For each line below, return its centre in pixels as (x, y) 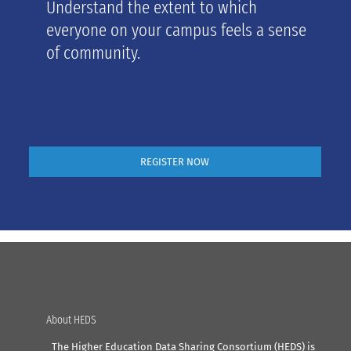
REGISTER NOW (175, 162)
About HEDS (72, 319)
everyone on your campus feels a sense (177, 30)
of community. (94, 53)
